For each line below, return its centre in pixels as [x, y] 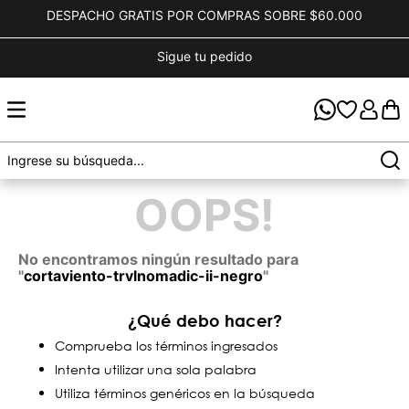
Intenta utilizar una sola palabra [156, 369]
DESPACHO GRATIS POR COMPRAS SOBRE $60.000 [204, 15]
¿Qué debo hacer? [204, 320]
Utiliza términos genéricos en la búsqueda [185, 393]
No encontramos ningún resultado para [158, 259]
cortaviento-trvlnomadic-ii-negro [143, 276]
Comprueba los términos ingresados [166, 346]
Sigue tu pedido [204, 56]
